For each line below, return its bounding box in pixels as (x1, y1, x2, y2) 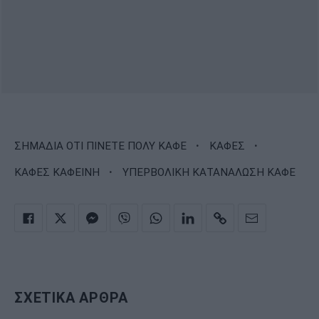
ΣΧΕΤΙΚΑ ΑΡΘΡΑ (14, 289, 128, 307)
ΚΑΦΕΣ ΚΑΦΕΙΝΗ (14, 166, 100, 179)
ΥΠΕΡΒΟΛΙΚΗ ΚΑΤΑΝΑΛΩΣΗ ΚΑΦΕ (122, 166, 296, 179)
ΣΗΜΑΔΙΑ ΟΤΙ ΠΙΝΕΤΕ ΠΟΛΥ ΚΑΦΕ (14, 140, 187, 152)
